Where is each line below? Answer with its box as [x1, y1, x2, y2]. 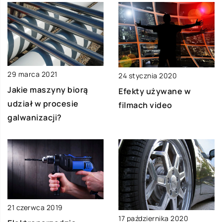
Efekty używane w [118, 86, 191, 97]
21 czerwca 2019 [7, 203, 63, 213]
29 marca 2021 [7, 69, 57, 79]
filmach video [118, 100, 172, 111]
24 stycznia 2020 [118, 71, 177, 81]
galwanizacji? [7, 111, 62, 123]
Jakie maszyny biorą [7, 84, 88, 95]
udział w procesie [7, 98, 79, 109]
